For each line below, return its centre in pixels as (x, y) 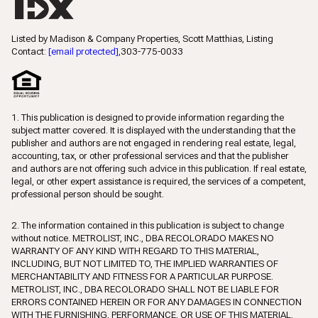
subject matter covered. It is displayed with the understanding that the (153, 130)
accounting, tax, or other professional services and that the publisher (150, 155)
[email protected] (83, 51)
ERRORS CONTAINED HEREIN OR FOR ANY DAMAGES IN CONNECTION (157, 302)
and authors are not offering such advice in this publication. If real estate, (159, 168)
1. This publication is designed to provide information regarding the (148, 117)
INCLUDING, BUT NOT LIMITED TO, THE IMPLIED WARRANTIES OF (145, 264)
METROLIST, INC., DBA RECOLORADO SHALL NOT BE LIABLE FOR (145, 290)
